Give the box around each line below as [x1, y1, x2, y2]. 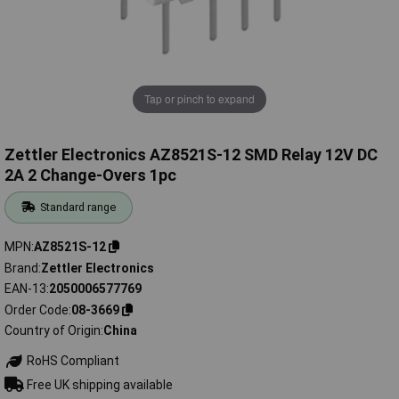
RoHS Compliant [23, 354, 119, 369]
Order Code [4, 302, 69, 317]
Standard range [40, 200, 117, 215]
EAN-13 [4, 281, 46, 297]
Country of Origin [4, 323, 101, 338]
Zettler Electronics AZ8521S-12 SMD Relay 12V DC [4, 145, 378, 165]
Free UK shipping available [23, 377, 173, 392]
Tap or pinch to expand [144, 91, 255, 107]
